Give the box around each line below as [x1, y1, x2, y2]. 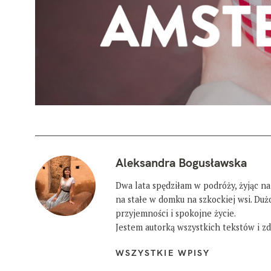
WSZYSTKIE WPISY [115, 247, 211, 258]
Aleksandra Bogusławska [115, 155, 247, 171]
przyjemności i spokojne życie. [115, 207, 236, 219]
